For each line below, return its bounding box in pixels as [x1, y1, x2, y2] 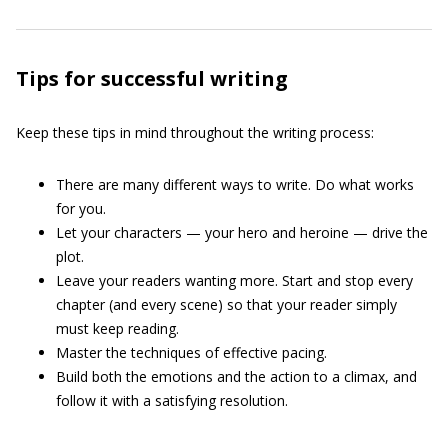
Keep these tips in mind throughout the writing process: [16, 123, 374, 142]
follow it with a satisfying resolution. [56, 391, 288, 410]
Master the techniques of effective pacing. [56, 343, 327, 362]
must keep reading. [56, 319, 179, 338]
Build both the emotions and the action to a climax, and [56, 367, 417, 386]
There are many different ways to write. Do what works [56, 175, 414, 194]
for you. [56, 199, 106, 218]
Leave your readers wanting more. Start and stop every [56, 271, 413, 290]
